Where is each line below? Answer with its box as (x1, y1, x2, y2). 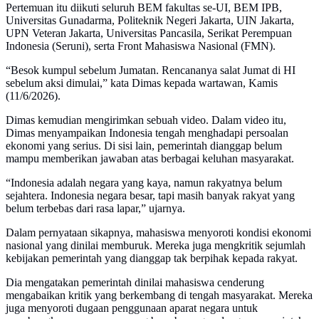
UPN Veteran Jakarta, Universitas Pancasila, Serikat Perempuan (6, 27, 292, 40)
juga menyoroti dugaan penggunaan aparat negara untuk (6, 302, 258, 315)
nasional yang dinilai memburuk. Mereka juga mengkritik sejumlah (6, 239, 305, 252)
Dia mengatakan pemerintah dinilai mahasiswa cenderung (6, 276, 264, 289)
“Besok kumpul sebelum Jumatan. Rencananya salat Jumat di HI (6, 64, 296, 77)
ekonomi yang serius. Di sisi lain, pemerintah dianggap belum (6, 140, 282, 152)
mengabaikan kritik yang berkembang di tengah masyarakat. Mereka (6, 289, 313, 302)
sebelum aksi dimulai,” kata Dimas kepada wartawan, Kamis (6, 77, 278, 90)
